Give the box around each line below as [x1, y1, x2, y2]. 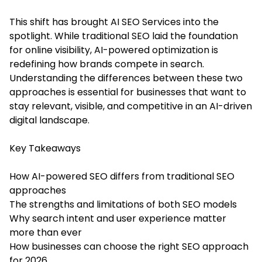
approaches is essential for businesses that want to [9, 85, 246, 99]
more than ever [9, 225, 82, 239]
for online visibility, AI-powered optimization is [9, 43, 218, 57]
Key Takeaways [9, 141, 81, 155]
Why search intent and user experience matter [9, 211, 226, 225]
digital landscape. [9, 113, 89, 127]
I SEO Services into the [117, 15, 219, 29]
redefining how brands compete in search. [9, 57, 204, 71]
